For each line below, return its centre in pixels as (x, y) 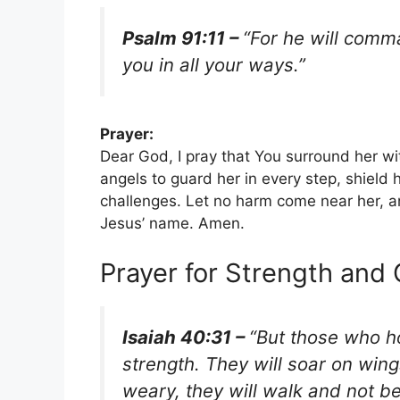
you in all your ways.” (214, 64)
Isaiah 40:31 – (186, 337)
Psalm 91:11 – (183, 37)
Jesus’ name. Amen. (172, 224)
